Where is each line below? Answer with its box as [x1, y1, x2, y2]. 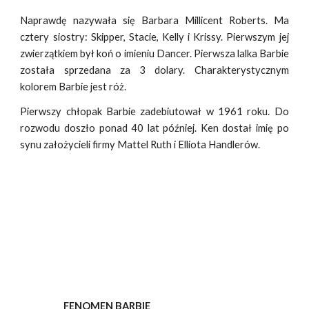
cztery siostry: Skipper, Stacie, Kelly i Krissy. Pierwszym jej [20, 31, 289, 43]
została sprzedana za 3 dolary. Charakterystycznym [20, 64, 289, 76]
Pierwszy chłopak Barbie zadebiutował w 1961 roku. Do [20, 106, 289, 117]
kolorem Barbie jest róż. [20, 81, 127, 92]
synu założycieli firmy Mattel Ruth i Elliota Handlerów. [20, 139, 261, 150]
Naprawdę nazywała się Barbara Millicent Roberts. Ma [20, 14, 289, 26]
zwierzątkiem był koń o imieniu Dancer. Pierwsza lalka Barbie [20, 48, 289, 59]
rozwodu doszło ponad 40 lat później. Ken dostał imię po [20, 122, 289, 134]
